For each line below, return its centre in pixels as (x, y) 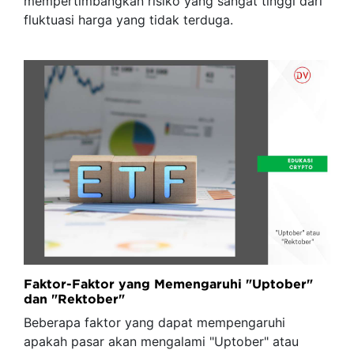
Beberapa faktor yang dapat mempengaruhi (154, 322)
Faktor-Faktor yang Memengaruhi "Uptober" (168, 283)
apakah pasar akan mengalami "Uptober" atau (161, 341)
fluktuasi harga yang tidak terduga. (128, 20)
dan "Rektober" (74, 298)
